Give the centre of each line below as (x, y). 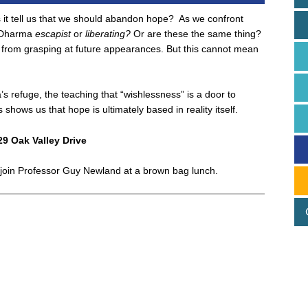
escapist (53, 34)
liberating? (108, 34)
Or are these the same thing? (197, 34)
